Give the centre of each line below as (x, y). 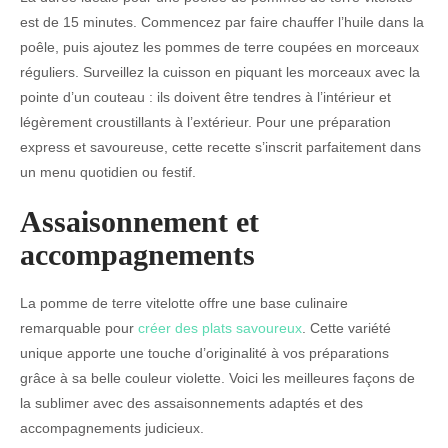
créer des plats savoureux (220, 327)
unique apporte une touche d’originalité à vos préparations (204, 352)
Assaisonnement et (139, 221)
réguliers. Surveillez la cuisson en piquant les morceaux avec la (220, 71)
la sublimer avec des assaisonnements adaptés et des (191, 402)
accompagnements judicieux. (112, 427)
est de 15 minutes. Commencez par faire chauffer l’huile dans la (222, 21)
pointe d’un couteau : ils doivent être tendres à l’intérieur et (205, 96)
